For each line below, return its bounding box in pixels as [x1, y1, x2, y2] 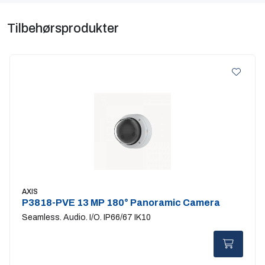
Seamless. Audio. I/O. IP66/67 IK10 [22, 212, 151, 222]
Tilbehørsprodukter [7, 21, 119, 35]
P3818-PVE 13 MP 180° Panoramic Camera [22, 197, 221, 208]
